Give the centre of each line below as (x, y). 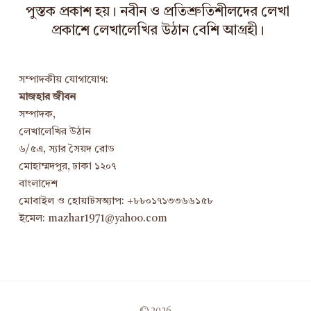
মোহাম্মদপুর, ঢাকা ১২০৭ (67, 167)
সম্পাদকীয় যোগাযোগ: (64, 81)
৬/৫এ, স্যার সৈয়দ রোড (67, 150)
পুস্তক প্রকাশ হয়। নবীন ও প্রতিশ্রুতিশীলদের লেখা (158, 13)
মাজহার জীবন (47, 98)
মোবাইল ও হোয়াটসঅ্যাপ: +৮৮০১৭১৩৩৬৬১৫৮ (116, 202)
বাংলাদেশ (38, 185)
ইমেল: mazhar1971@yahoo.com (93, 219)
